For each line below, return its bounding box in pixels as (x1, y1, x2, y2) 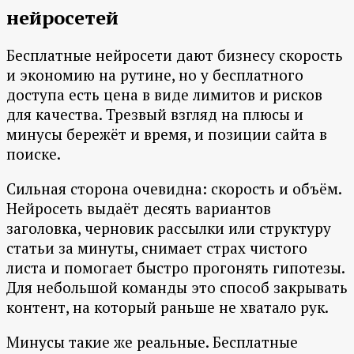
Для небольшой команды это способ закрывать (6, 277, 348, 298)
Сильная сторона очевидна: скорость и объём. (6, 179, 341, 199)
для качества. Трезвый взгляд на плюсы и (6, 104, 303, 125)
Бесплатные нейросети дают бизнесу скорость (6, 45, 343, 66)
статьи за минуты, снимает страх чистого (6, 238, 307, 258)
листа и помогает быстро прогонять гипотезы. (6, 258, 345, 278)
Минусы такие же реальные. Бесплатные (6, 332, 298, 352)
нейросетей (6, 5, 119, 31)
